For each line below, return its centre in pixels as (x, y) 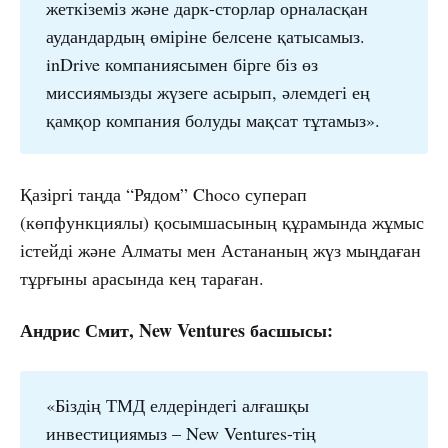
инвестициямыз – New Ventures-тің (180, 432)
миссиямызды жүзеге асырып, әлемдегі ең (207, 92)
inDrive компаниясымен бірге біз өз (181, 64)
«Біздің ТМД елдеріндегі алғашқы (177, 404)
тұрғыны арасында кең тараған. (142, 278)
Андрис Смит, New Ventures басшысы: (176, 330)
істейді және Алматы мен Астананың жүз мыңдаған (220, 250)
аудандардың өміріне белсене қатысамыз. (205, 36)
